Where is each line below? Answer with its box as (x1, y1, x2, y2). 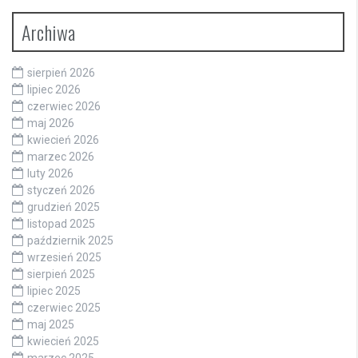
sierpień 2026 (27, 66, 95, 79)
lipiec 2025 (27, 284, 81, 297)
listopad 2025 (27, 217, 95, 230)
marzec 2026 (27, 149, 94, 163)
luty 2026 (27, 166, 74, 180)
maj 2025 (27, 317, 74, 331)
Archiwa (22, 17, 76, 46)
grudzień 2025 (27, 200, 100, 213)
